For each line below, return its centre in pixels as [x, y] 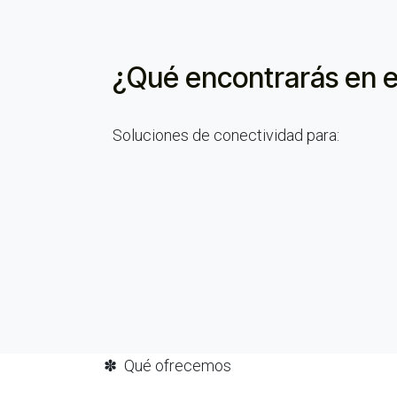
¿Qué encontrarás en [245, 78]
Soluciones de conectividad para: [226, 135]
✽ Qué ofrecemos [167, 366]
